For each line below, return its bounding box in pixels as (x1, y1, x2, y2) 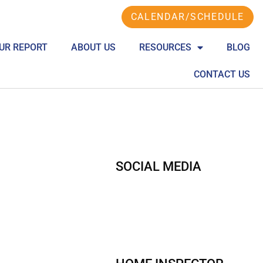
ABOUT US (71, 42, 116, 53)
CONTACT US (194, 69, 251, 80)
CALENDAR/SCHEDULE (130, 11, 245, 22)
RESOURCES (139, 42, 192, 53)
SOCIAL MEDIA (116, 159, 202, 174)
